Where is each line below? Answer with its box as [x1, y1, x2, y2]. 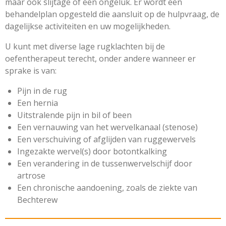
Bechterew [17, 194, 58, 206]
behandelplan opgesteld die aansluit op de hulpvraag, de [5, 9, 219, 20]
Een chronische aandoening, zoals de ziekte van [17, 182, 197, 194]
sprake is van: [5, 65, 59, 77]
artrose [17, 170, 45, 182]
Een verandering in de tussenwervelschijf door [17, 158, 192, 169]
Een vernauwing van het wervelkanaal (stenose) [17, 122, 200, 133]
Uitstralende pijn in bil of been [17, 109, 132, 121]
